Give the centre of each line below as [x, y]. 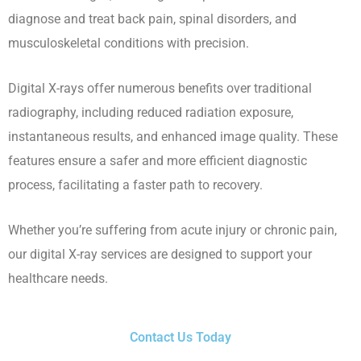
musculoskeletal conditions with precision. [129, 43]
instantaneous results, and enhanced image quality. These [173, 137]
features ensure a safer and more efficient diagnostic [158, 161]
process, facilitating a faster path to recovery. [135, 185]
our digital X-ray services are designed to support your [160, 255]
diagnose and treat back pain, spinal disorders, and [152, 19]
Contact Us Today [180, 337]
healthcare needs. [58, 279]
